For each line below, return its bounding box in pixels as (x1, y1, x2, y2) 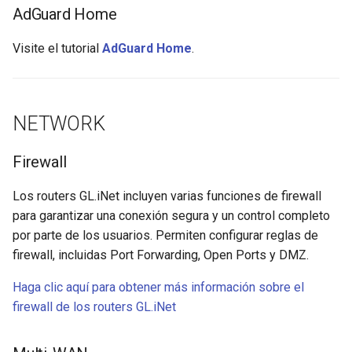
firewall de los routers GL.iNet (13, 299, 176, 314)
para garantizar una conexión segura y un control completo (13, 207, 330, 223)
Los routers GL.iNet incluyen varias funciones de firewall (13, 188, 321, 203)
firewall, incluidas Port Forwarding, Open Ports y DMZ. (13, 247, 309, 262)
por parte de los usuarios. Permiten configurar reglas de (13, 227, 318, 243)
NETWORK (13, 112, 105, 135)
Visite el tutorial (13, 40, 102, 56)
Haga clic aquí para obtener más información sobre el (13, 279, 304, 295)
